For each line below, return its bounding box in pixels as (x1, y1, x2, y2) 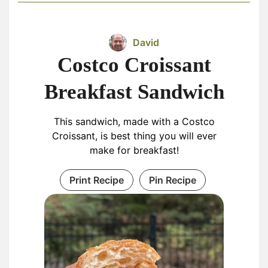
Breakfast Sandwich (44, 80, 224, 103)
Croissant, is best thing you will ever (51, 130, 217, 142)
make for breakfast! (89, 144, 179, 156)
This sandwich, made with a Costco (53, 115, 215, 127)
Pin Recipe (148, 174, 196, 186)
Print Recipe (69, 174, 124, 186)
